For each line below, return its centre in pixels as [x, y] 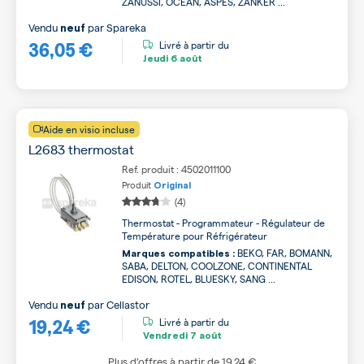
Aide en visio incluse [89, 129]
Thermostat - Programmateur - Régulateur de [223, 223]
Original [172, 186]
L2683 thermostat [81, 149]
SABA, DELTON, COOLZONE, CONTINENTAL [217, 266]
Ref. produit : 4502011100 [176, 169]
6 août [185, 58]
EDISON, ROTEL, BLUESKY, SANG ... [199, 279]
